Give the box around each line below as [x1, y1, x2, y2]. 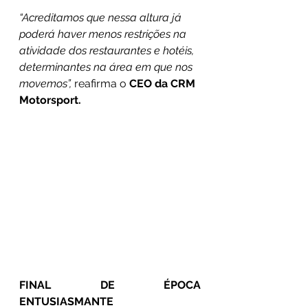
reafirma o [71, 77, 129, 91]
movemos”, [19, 77, 71, 91]
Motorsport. [19, 93, 81, 107]
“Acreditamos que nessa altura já [19, 11, 184, 25]
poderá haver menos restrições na [19, 27, 189, 41]
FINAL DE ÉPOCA [19, 278, 201, 291]
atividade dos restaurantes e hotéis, [19, 44, 197, 58]
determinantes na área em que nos [19, 60, 195, 74]
